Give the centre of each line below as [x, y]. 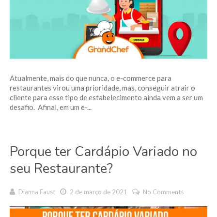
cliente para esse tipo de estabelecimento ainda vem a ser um [106, 97]
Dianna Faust [37, 192]
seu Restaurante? [61, 168]
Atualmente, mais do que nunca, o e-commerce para [91, 78]
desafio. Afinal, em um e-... [51, 107]
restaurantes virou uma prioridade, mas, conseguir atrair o [102, 87]
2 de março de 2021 [98, 192]
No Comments [163, 192]
